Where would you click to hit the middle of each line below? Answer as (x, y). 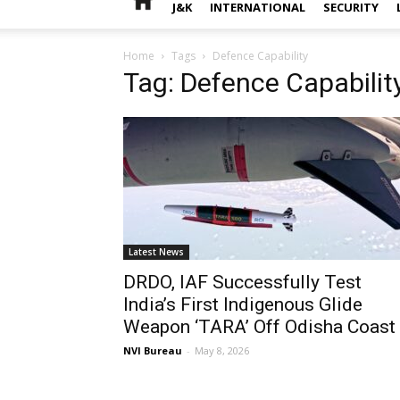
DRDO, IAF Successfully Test (242, 282)
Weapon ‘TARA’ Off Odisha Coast (259, 327)
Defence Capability (260, 56)
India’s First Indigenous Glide (243, 304)
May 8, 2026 (222, 350)
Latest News (156, 252)
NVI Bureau (153, 350)
